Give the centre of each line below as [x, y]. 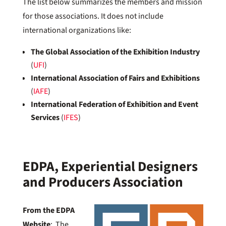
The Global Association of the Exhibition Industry [115, 52]
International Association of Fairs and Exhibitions [115, 78]
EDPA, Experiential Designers [110, 167]
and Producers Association [103, 183]
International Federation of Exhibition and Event [114, 105]
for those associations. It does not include [93, 16]
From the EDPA [48, 211]
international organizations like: [77, 31]
